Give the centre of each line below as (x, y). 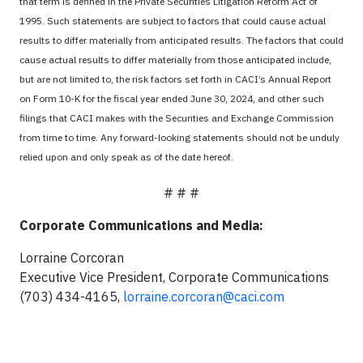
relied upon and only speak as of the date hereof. (126, 156)
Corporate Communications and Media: (141, 225)
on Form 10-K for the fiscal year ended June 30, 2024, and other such (172, 98)
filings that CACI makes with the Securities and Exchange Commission (177, 117)
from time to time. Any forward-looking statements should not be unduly (179, 137)
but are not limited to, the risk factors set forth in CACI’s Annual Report (175, 79)
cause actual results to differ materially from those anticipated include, (175, 59)
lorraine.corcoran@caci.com (204, 296)
